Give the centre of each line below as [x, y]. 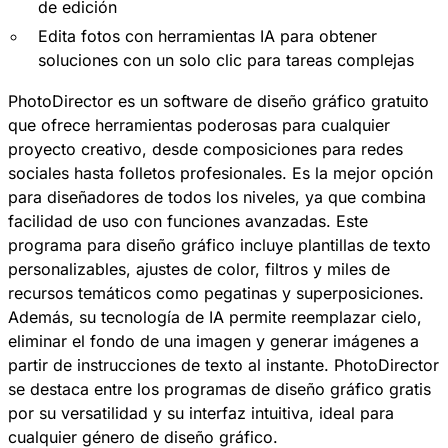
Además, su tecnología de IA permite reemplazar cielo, [215, 317]
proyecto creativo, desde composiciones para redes [205, 149]
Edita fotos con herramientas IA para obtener [207, 36]
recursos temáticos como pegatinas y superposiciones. [216, 293]
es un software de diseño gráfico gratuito [271, 101]
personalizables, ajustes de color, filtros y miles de [199, 269]
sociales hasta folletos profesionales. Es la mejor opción [220, 173]
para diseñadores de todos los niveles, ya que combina [217, 197]
